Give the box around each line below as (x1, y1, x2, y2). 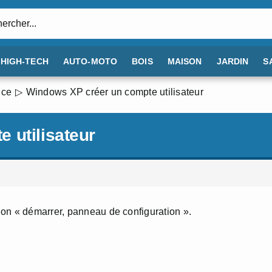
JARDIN (216, 56, 249, 66)
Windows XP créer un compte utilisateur (25, 86, 203, 97)
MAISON (167, 56, 202, 66)
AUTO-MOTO (63, 56, 118, 66)
